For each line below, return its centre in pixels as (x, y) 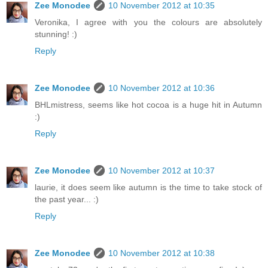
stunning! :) (56, 34)
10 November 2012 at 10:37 (162, 170)
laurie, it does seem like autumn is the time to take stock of (148, 187)
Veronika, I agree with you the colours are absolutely (148, 22)
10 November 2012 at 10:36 (162, 88)
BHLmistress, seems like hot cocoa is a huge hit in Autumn (148, 104)
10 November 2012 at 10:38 (162, 253)
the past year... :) (67, 199)
